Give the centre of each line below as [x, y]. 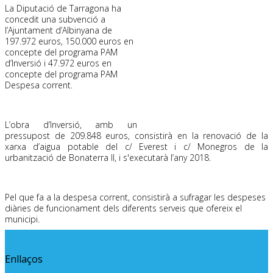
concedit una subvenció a [55, 19]
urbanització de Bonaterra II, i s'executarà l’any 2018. [108, 158]
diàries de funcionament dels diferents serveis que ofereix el [123, 208]
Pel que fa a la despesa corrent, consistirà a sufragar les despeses [135, 197]
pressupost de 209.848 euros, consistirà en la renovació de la [136, 136]
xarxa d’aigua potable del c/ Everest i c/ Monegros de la [136, 147]
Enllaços [24, 259]
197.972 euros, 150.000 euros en [69, 41]
